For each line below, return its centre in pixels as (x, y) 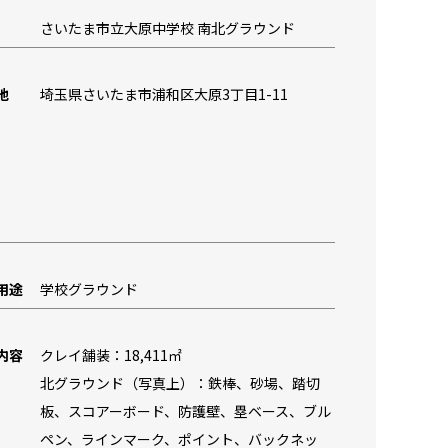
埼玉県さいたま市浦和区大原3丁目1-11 (164, 94)
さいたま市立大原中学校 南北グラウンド (167, 28)
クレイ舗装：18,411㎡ (111, 355)
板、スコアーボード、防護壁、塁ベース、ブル (185, 411)
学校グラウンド (89, 289)
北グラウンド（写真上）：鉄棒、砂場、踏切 (180, 383)
